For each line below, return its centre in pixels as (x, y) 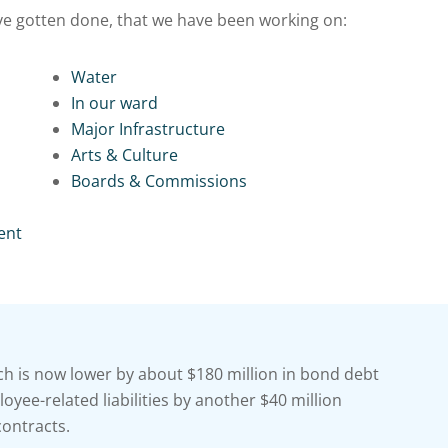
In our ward (114, 103)
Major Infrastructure (147, 129)
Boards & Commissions (158, 181)
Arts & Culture (124, 155)
